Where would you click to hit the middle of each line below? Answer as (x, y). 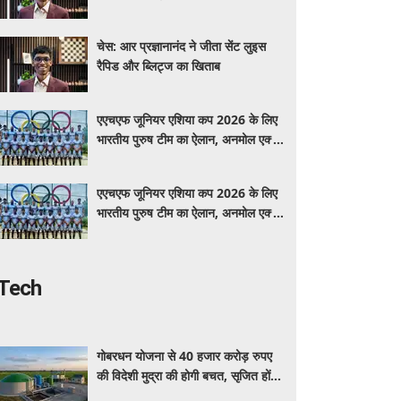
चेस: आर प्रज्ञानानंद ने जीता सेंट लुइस (182, 46)
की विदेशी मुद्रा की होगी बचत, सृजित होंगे (187, 375)
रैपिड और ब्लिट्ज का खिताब (159, 66)
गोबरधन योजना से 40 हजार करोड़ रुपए (185, 356)
